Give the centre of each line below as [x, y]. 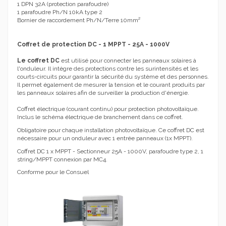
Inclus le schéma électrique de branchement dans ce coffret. [100, 117]
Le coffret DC [38, 61]
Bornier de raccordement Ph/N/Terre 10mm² [79, 20]
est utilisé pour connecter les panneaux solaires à [128, 61]
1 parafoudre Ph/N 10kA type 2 [60, 12]
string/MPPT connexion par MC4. [62, 159]
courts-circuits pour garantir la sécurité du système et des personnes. [113, 77]
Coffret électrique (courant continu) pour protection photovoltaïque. [108, 109]
